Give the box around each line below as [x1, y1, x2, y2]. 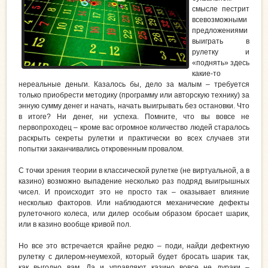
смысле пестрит [192, 5, 249, 14]
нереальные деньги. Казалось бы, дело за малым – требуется [19, 80, 249, 89]
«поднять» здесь [192, 59, 249, 68]
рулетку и [192, 48, 249, 57]
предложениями [192, 26, 248, 35]
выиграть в [192, 37, 249, 46]
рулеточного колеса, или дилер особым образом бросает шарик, [19, 209, 249, 218]
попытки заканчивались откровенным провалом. [19, 145, 184, 154]
